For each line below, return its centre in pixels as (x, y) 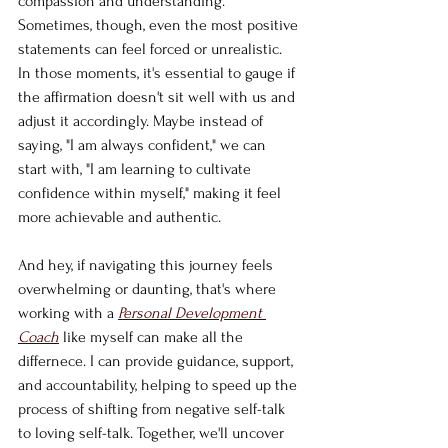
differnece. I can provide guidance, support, (157, 360)
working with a (68, 312)
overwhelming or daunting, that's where (149, 288)
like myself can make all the (153, 336)
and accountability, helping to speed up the (159, 384)
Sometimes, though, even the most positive (160, 24)
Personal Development (192, 312)
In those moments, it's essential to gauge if (158, 72)
